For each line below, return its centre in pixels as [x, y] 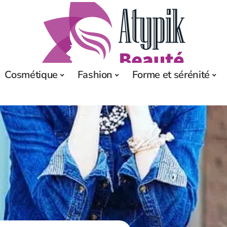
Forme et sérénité [171, 75]
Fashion [95, 75]
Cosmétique [31, 75]
